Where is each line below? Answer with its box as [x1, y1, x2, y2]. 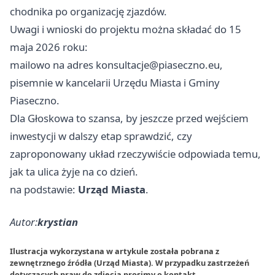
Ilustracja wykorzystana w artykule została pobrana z [10, 245, 219, 257]
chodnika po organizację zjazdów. [10, 4, 167, 18]
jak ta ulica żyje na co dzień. [10, 164, 138, 179]
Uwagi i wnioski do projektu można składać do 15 [10, 21, 241, 36]
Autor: [10, 214, 37, 229]
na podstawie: [10, 182, 78, 196]
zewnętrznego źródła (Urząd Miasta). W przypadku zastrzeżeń [10, 257, 249, 268]
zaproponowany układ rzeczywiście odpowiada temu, [10, 146, 261, 161]
